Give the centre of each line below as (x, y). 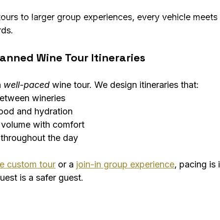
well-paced (27, 85)
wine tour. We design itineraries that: (124, 85)
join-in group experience (125, 164)
